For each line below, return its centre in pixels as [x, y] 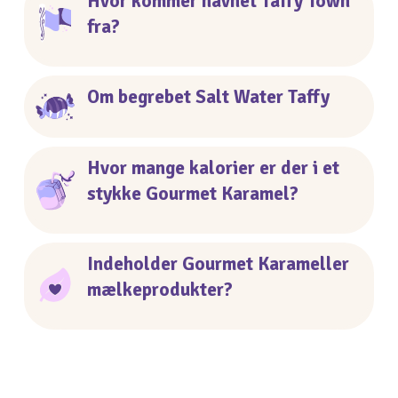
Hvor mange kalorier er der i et [213, 167]
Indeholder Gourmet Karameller [218, 263]
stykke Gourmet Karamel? [192, 193]
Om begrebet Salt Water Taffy [208, 97]
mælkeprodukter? [159, 289]
